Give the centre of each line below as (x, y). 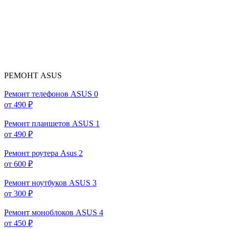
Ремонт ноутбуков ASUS (47, 183)
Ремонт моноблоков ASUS (51, 213)
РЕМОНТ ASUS (33, 76)
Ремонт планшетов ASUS (49, 124)
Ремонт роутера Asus (40, 153)
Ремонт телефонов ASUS (48, 94)
